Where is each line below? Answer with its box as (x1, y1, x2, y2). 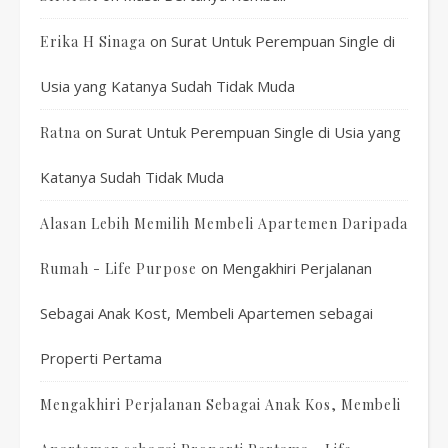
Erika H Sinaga (40, 32, 146, 51)
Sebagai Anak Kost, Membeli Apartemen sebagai (40, 303, 373, 323)
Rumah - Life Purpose (40, 259, 197, 278)
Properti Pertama (40, 348, 162, 368)
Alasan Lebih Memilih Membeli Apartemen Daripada (40, 214, 408, 233)
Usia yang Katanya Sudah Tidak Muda (40, 76, 295, 96)
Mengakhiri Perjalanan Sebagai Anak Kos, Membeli (40, 395, 401, 414)
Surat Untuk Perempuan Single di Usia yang (106, 122, 401, 142)
